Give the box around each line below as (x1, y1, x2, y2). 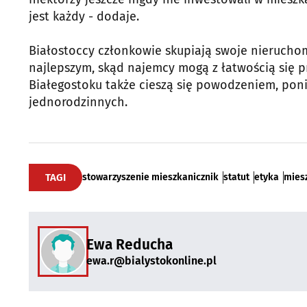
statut (223, 171, 249, 184)
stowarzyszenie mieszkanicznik (82, 171, 219, 184)
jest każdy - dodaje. (29, 9, 139, 25)
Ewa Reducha (86, 235, 173, 254)
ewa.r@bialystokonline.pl (86, 254, 217, 267)
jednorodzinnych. (29, 95, 127, 110)
